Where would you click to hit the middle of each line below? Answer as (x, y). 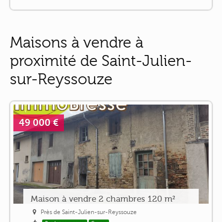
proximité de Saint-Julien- (101, 61)
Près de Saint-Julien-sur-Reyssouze (89, 212)
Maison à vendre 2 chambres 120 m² (103, 198)
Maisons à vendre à (77, 43)
